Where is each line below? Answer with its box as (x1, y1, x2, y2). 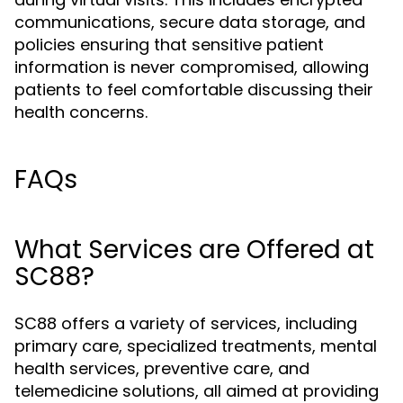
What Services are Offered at (14, 232, 374, 267)
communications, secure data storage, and (14, 11, 365, 33)
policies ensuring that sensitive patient (14, 33, 324, 56)
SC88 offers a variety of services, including (14, 312, 357, 335)
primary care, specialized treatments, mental (14, 335, 377, 357)
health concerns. (14, 101, 148, 123)
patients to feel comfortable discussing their (14, 78, 373, 101)
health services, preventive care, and (14, 357, 309, 380)
